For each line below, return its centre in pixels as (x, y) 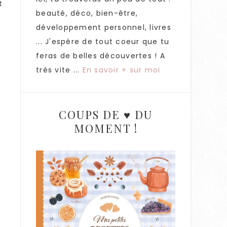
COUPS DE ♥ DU (106, 115)
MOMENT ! (106, 128)
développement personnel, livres (104, 27)
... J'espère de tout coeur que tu (103, 42)
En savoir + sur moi (121, 70)
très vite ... (59, 70)
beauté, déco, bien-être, (87, 13)
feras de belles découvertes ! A (101, 56)
